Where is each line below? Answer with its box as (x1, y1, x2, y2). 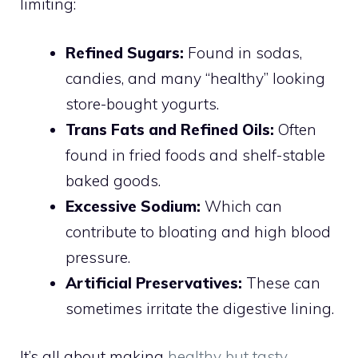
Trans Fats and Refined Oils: (66, 119, 274, 139)
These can (242, 272, 320, 292)
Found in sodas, (184, 42, 302, 62)
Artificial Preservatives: (66, 272, 242, 292)
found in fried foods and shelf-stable (66, 145, 325, 165)
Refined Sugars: (66, 42, 184, 62)
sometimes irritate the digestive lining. (66, 298, 334, 318)
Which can (201, 196, 282, 216)
